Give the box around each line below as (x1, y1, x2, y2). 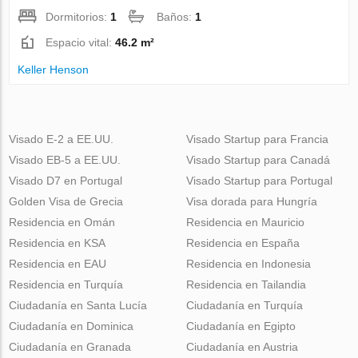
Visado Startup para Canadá (185, 153, 330, 166)
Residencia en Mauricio (185, 215, 304, 229)
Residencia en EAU (9, 257, 107, 270)
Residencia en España (185, 236, 300, 249)
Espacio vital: (46, 35, 116, 49)
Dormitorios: (46, 10, 111, 23)
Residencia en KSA (9, 236, 106, 249)
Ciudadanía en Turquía (185, 298, 303, 312)
